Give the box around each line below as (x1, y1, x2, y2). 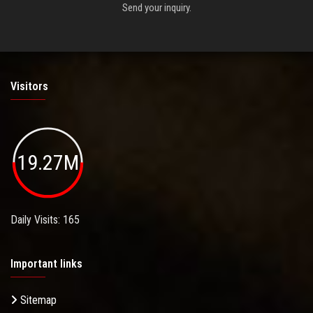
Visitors (10, 79, 48, 93)
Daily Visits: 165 (10, 213, 80, 227)
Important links (10, 257, 82, 271)
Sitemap (17, 293, 57, 307)
